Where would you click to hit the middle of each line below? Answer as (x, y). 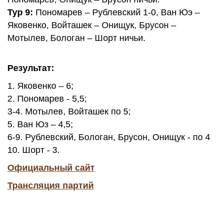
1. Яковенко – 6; (40, 86)
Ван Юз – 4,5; (45, 124)
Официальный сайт (51, 168)
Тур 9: (20, 12)
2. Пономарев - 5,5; (47, 99)
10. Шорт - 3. (34, 150)
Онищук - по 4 (181, 137)
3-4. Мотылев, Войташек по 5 (68, 111)
